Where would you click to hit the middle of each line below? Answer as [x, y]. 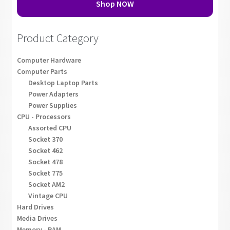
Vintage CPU [48, 195]
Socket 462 [46, 150]
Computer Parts [42, 71]
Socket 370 [46, 139]
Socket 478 [46, 161]
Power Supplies [53, 105]
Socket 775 [46, 173]
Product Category [57, 38]
